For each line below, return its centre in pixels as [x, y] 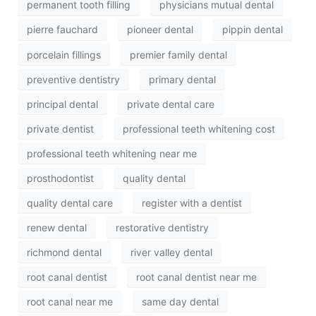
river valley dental [171, 252]
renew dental [57, 227]
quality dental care [70, 202]
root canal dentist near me [196, 276]
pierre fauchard [62, 30]
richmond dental [64, 252]
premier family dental [178, 54]
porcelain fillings [64, 54]
